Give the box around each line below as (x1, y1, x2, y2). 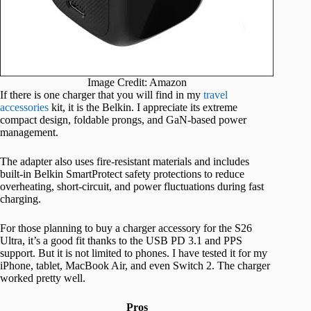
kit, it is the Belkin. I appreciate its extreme (49, 101, 237, 114)
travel (203, 89, 228, 101)
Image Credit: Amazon (87, 76, 187, 89)
